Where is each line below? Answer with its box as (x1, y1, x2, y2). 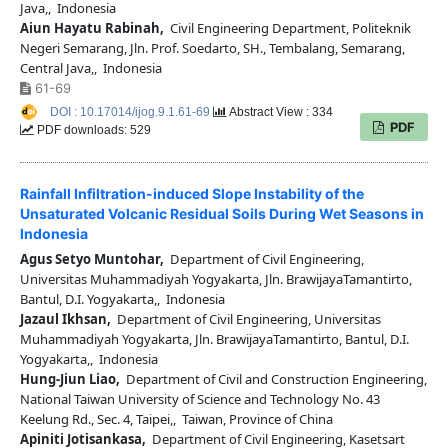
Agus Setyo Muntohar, (19, 250, 164, 269)
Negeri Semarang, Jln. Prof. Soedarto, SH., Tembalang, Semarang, (19, 39, 405, 58)
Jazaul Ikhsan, (19, 310, 111, 329)
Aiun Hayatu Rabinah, (19, 19, 164, 38)
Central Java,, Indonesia (19, 59, 162, 78)
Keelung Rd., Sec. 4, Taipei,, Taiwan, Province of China (19, 410, 333, 429)
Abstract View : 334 (226, 105, 333, 120)
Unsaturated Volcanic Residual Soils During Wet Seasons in (19, 205, 424, 223)
